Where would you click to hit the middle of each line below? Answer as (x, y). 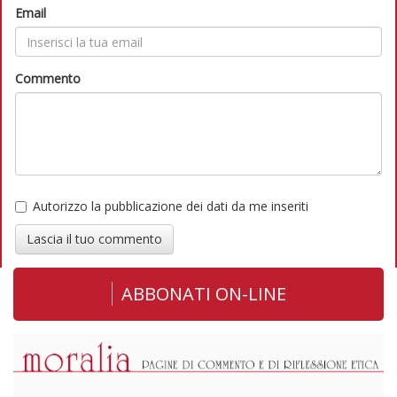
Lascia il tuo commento (94, 239)
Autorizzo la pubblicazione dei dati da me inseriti (171, 206)
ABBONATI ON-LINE (203, 294)
